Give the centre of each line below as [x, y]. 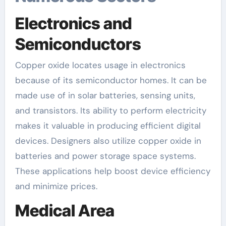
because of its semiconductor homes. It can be [111, 80]
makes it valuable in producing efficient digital [108, 126]
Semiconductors [78, 44]
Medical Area [65, 211]
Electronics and [73, 23]
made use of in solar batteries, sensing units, [105, 95]
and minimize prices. [56, 186]
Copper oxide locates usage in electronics [100, 65]
